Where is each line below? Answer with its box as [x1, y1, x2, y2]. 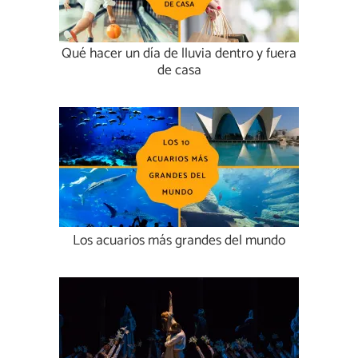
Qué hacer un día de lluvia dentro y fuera [62, 42, 296, 66]
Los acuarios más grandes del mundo [73, 229, 285, 253]
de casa [157, 59, 201, 83]
